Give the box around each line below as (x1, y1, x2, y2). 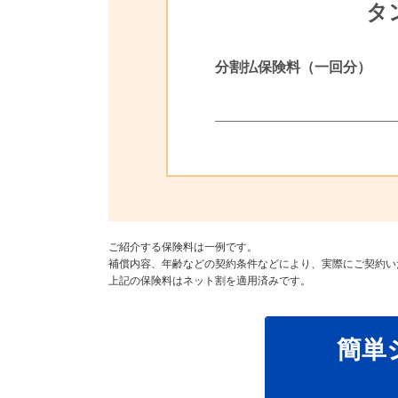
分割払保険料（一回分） (215, 60, 372, 75)
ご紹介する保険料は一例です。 (108, 241, 258, 253)
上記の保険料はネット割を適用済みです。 (108, 275, 311, 287)
